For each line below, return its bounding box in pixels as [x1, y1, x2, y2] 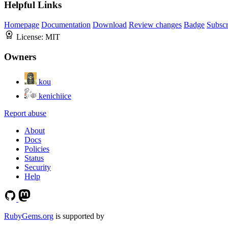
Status [24, 153, 44, 162]
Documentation [41, 20, 91, 30]
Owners [4, 51, 36, 62]
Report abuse [4, 108, 46, 118]
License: [16, 33, 45, 42]
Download [93, 20, 127, 30]
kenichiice [39, 91, 71, 100]
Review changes [129, 20, 182, 30]
